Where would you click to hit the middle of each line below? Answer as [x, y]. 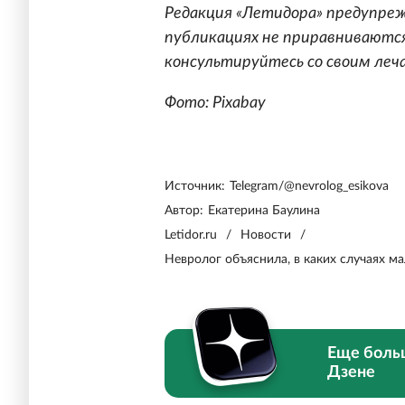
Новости [266, 235]
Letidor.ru [191, 235]
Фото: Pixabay [215, 104]
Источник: [195, 187]
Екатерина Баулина [264, 211]
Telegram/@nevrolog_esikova [309, 187]
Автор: [184, 211]
